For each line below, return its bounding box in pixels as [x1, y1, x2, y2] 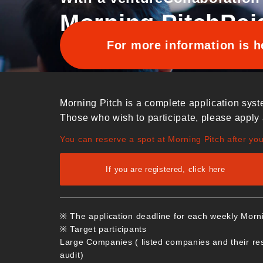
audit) [60, 249, 84, 259]
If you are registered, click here [106, 164, 225, 174]
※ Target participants [60, 224, 147, 234]
